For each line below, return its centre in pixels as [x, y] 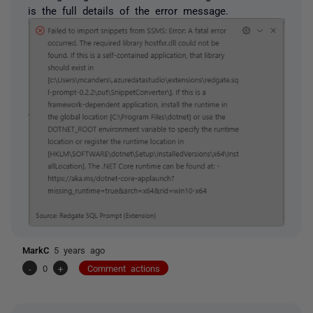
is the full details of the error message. [128, 10]
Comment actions [124, 268]
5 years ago [79, 250]
